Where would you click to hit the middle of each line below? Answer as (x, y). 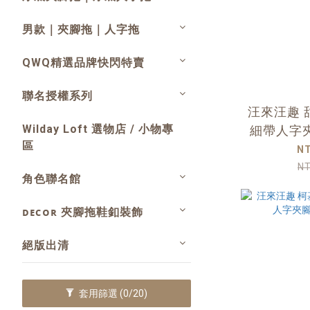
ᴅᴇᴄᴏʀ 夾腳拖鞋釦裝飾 (83, 212)
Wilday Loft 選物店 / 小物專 (98, 129)
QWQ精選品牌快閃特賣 (83, 63)
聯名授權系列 (57, 96)
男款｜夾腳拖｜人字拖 (81, 29)
